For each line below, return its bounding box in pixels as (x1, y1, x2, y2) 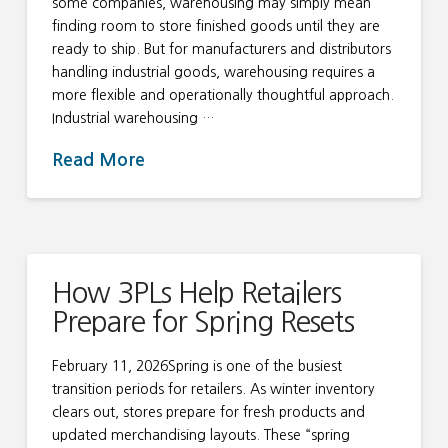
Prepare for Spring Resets (51, 308, 355, 337)
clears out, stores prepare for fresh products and (51, 404, 365, 419)
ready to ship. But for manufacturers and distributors (51, 41, 391, 56)
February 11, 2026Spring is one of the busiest (51, 358, 342, 373)
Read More (51, 151, 145, 170)
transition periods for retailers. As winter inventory (51, 381, 375, 396)
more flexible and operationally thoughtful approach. (51, 87, 394, 102)
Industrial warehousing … (51, 110, 215, 125)
